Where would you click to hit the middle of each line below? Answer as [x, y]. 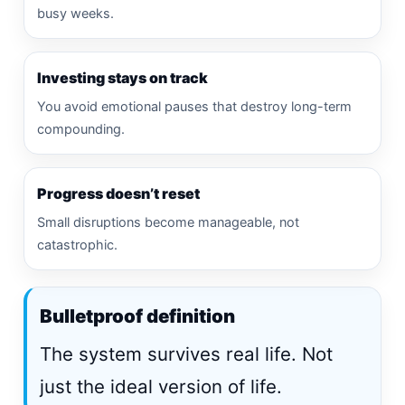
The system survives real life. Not [186, 353]
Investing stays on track [122, 77]
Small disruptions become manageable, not [168, 222]
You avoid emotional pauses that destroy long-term [194, 106]
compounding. [81, 129]
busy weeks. [75, 13]
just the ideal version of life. [161, 386]
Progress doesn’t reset [118, 193]
